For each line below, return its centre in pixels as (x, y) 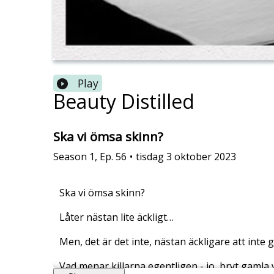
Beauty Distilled (124, 102)
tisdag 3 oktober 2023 (186, 156)
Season (70, 156)
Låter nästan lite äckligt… (117, 217)
